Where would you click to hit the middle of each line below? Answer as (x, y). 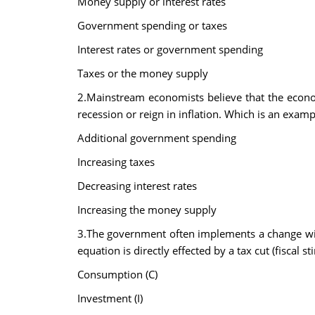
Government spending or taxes (152, 25)
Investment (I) (110, 298)
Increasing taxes (116, 162)
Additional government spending (156, 138)
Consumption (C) (117, 274)
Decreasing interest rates (137, 186)
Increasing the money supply (147, 210)
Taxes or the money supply (142, 73)
